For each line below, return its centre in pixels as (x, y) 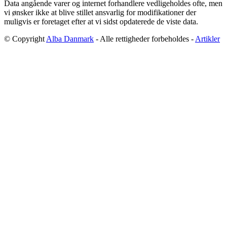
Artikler (207, 39)
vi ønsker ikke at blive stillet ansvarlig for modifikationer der (100, 12)
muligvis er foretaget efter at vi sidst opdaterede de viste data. (101, 21)
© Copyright (25, 39)
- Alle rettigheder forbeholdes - (144, 39)
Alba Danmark (70, 39)
